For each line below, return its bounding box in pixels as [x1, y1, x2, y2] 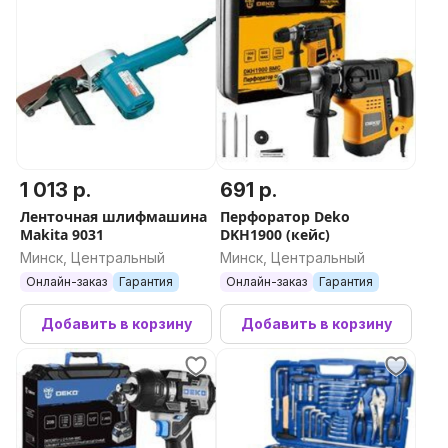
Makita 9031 [20, 225, 104, 244]
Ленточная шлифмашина [20, 207, 207, 226]
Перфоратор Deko [220, 207, 350, 226]
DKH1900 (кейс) [220, 225, 330, 244]
